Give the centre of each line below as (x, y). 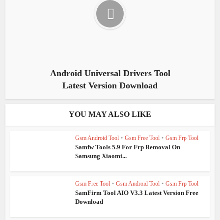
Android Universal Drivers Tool (110, 73)
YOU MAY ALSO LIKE (110, 114)
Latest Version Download (110, 86)
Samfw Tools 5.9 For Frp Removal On (128, 147)
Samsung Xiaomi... (101, 156)
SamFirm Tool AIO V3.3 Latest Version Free (137, 193)
